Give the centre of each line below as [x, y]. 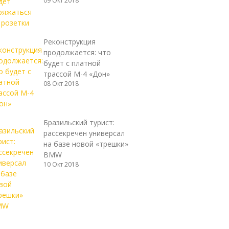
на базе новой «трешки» [86, 144]
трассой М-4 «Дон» [76, 74]
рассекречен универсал [84, 133]
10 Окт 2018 [61, 164]
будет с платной [72, 63]
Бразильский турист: [79, 122]
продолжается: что [77, 52]
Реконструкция [69, 42]
